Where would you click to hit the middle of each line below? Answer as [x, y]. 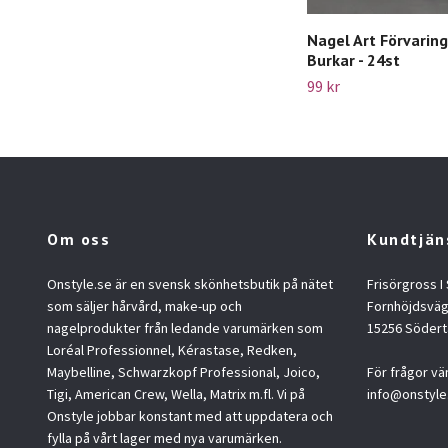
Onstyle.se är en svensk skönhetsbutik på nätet [190, 283]
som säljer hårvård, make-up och [144, 305]
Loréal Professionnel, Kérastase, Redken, [172, 349]
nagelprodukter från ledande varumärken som [185, 327]
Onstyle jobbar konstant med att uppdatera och [190, 415]
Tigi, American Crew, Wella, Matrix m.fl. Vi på [176, 393]
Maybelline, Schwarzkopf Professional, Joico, [183, 371]
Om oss [79, 238]
